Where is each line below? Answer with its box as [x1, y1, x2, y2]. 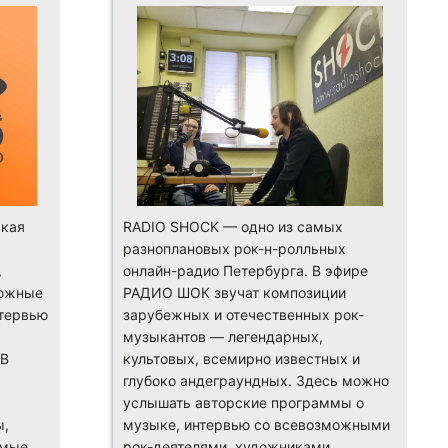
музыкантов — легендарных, [123, 327, 324, 345]
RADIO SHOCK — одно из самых [123, 217, 344, 235]
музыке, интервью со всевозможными [123, 415, 391, 433]
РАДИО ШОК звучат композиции [123, 283, 347, 301]
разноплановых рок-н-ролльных [123, 239, 347, 257]
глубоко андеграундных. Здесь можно [123, 371, 390, 389]
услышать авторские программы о [123, 393, 365, 411]
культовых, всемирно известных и [123, 349, 361, 367]
